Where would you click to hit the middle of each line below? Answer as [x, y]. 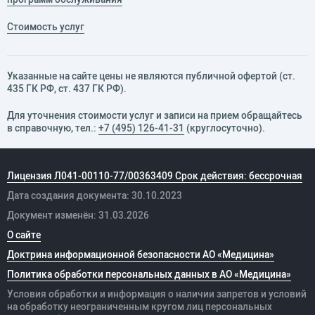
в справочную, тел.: [53, 128]
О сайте [24, 235]
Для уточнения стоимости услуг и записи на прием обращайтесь [155, 116]
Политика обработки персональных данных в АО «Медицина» [149, 275]
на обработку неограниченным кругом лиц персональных [140, 307]
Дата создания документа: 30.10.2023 [95, 196]
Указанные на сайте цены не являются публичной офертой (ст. [151, 76]
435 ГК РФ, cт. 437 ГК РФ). [67, 89]
